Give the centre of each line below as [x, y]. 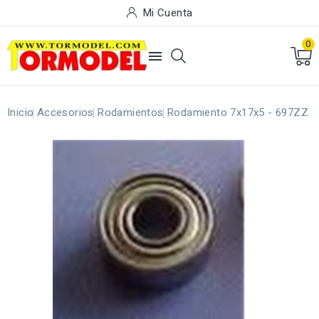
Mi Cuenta [167, 13]
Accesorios [65, 113]
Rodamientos [130, 113]
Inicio [21, 113]
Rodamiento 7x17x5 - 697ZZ [238, 113]
